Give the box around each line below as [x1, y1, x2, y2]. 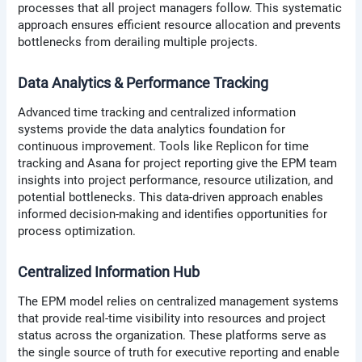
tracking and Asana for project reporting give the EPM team [18, 156, 338, 171]
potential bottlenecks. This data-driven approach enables [18, 190, 324, 205]
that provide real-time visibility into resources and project [18, 311, 326, 326]
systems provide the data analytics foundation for [18, 122, 286, 137]
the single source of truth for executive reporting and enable [18, 345, 340, 360]
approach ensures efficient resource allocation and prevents [18, 18, 342, 33]
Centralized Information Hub [18, 263, 200, 280]
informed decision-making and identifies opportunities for [18, 207, 328, 222]
